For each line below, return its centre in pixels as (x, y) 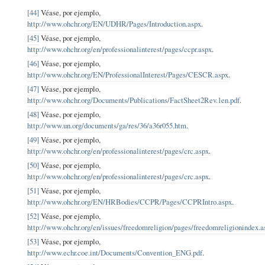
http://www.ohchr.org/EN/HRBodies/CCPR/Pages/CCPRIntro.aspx (130, 201)
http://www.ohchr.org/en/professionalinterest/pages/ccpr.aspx (120, 49)
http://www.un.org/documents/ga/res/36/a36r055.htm (107, 125)
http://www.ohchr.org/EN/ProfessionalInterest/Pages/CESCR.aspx (128, 74)
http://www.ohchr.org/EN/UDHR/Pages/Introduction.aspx (114, 23)
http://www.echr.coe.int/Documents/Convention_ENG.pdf (115, 252)
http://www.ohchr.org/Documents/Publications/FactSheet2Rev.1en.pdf (134, 100)
